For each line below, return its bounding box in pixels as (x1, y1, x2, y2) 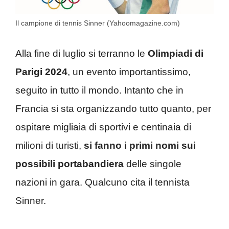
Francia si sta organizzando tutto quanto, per (15, 103, 211, 114)
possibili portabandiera (15, 158, 124, 170)
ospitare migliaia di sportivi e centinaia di (15, 122, 191, 133)
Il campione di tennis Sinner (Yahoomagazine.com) (15, 18, 180, 27)
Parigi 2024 (15, 66, 67, 78)
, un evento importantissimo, (67, 66, 191, 78)
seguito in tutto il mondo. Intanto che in (15, 85, 184, 96)
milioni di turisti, (15, 140, 84, 151)
